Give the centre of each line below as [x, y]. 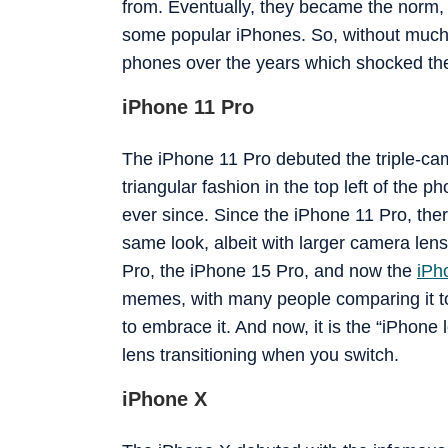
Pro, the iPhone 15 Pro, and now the [269, 270]
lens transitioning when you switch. [260, 354]
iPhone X [164, 398]
